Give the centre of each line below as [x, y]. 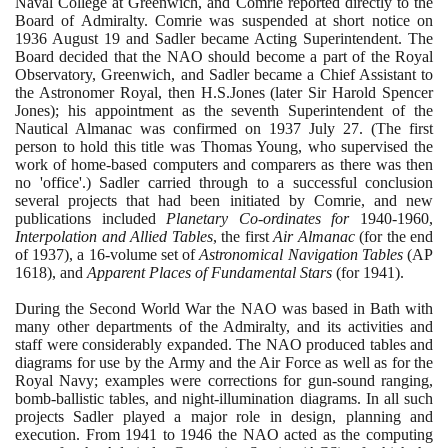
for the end [398, 236]
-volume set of [152, 254]
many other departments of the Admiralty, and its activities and [224, 326]
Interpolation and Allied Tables [114, 236]
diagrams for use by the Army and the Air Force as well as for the [224, 362]
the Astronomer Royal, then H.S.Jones [143, 92]
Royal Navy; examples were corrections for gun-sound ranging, [224, 380]
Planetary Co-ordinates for [263, 218]
